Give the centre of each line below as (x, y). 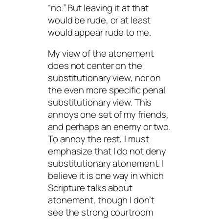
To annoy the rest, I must (99, 139)
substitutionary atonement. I (106, 164)
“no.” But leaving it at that (99, 8)
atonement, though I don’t (101, 200)
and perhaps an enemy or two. (109, 127)
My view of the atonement (101, 54)
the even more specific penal (107, 90)
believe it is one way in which (106, 176)
